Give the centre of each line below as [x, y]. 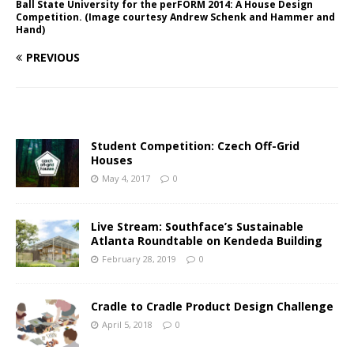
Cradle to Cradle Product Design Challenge [212, 306]
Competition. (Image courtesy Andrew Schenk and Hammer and [175, 17]
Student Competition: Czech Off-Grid [195, 146]
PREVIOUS [53, 58]
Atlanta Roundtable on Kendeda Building [207, 240]
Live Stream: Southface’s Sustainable [197, 226]
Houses [112, 160]
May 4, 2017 [126, 179]
